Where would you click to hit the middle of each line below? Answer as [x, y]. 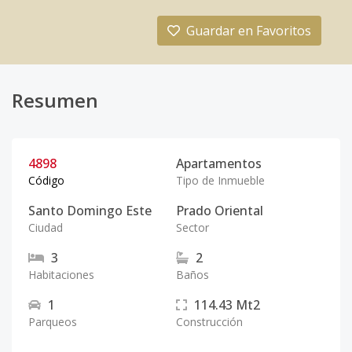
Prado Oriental [220, 211]
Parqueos [53, 322]
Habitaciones [61, 275]
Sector [192, 227]
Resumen [55, 100]
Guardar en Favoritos [249, 31]
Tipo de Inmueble [220, 180]
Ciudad [46, 227]
